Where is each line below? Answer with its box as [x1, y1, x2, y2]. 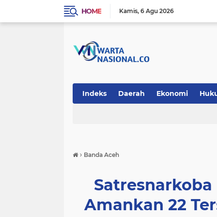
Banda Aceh [84, 151, 119, 158]
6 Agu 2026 [140, 7, 174, 15]
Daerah [118, 89, 145, 98]
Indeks [82, 89, 107, 98]
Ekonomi [156, 89, 188, 98]
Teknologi [82, 109, 117, 118]
